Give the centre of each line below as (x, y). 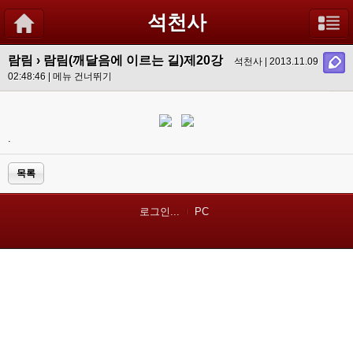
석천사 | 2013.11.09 (276, 61)
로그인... (159, 212)
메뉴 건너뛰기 (82, 76)
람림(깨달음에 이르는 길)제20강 (133, 60)
